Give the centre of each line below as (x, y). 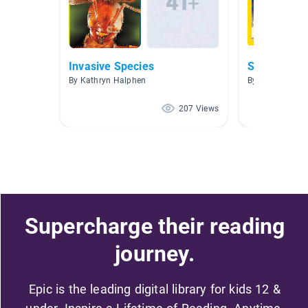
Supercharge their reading (155, 226)
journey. (155, 253)
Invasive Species (111, 67)
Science (268, 67)
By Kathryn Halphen (108, 81)
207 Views (198, 109)
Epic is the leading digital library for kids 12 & (155, 289)
